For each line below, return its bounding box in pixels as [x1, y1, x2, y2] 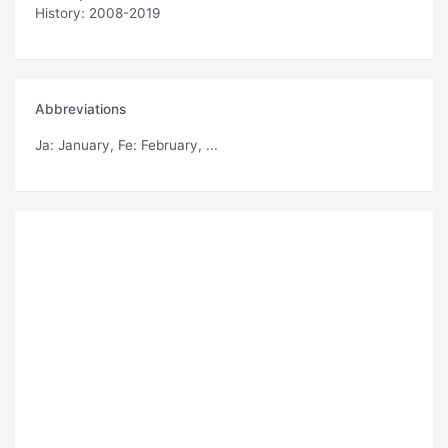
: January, [50, 136, 118, 153]
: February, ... [133, 136, 218, 153]
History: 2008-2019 [35, 4, 160, 21]
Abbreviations [35, 100, 126, 117]
